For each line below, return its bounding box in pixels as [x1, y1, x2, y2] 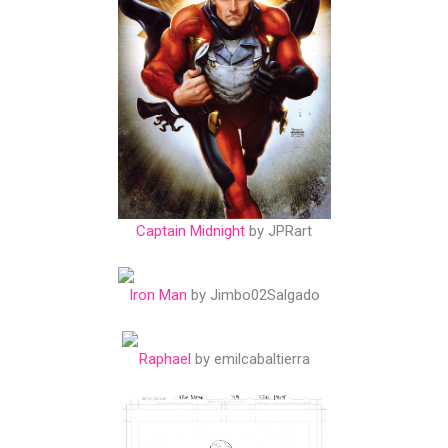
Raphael [138, 350, 191, 369]
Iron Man [128, 286, 187, 305]
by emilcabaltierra [190, 350, 310, 369]
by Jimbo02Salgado [186, 286, 320, 305]
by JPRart [245, 222, 312, 241]
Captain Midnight [136, 222, 245, 241]
